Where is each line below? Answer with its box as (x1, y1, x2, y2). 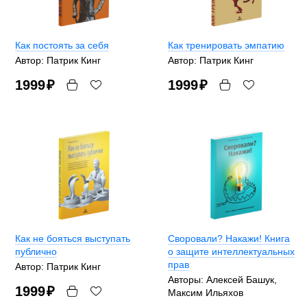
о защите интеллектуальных (168, 245, 295, 257)
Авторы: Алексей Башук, (168, 273, 277, 285)
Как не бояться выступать (15, 232, 130, 244)
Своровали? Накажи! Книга (168, 232, 290, 244)
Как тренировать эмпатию (168, 40, 284, 51)
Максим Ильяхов (168, 286, 243, 298)
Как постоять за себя (15, 40, 109, 51)
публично (15, 245, 57, 257)
